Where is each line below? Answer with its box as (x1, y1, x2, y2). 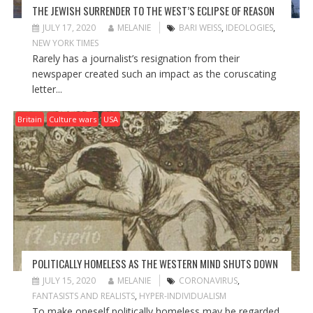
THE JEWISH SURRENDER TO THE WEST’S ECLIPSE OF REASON (31, 2, 275, 18)
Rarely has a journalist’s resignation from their (31, 51, 240, 65)
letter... (31, 82, 62, 96)
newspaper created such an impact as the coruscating (31, 66, 276, 80)
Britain (17, 113, 42, 124)
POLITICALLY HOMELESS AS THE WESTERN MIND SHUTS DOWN (31, 256, 278, 272)
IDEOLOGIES (225, 21, 273, 34)
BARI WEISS (178, 21, 221, 34)
